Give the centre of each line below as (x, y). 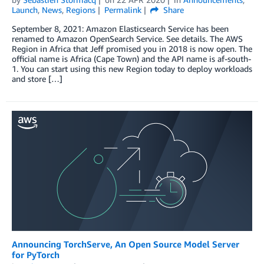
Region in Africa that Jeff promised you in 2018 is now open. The (132, 49)
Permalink (123, 10)
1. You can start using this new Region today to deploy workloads (132, 69)
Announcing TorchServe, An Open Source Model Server (126, 244)
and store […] (37, 79)
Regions (81, 10)
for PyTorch (36, 254)
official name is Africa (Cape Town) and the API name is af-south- (131, 59)
